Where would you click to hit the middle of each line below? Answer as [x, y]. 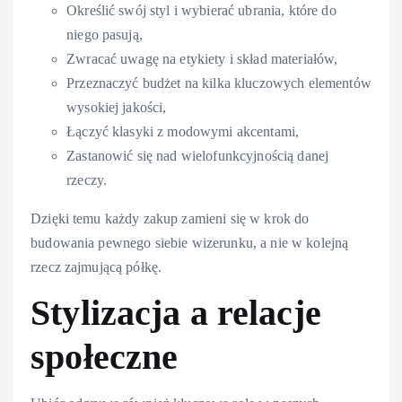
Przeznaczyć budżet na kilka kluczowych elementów [219, 83]
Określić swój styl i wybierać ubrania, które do [201, 11]
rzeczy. [87, 180]
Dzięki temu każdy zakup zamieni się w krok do [170, 219]
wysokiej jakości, [117, 108]
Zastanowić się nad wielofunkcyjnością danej [198, 156]
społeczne [105, 358]
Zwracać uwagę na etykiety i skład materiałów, [202, 59]
